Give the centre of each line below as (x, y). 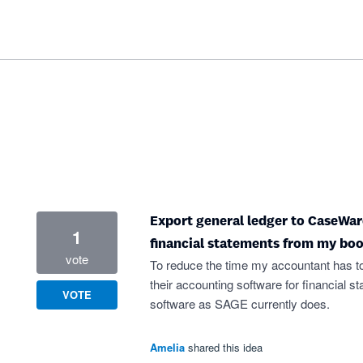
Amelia (167, 347)
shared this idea (225, 347)
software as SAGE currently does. (239, 303)
